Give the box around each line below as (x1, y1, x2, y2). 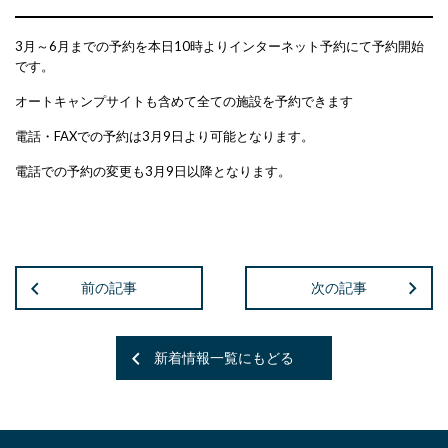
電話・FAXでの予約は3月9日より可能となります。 (15, 128, 314, 144)
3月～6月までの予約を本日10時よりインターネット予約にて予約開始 (15, 38, 424, 54)
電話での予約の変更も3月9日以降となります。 (15, 163, 291, 179)
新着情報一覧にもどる (154, 349, 294, 366)
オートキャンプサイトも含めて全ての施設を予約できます (15, 93, 353, 109)
